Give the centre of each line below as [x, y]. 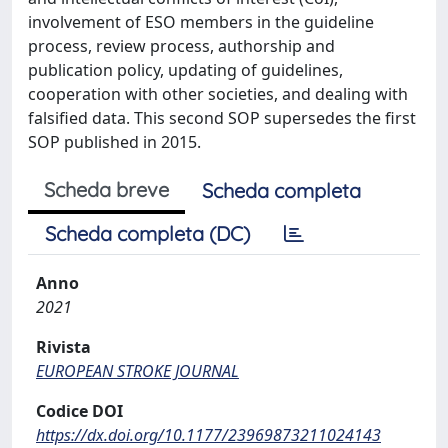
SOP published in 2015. [114, 142]
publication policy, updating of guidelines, [185, 70]
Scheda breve [106, 189]
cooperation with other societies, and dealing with [218, 94]
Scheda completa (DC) [147, 233]
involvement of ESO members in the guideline [201, 22]
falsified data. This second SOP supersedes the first [222, 118]
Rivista [63, 347]
